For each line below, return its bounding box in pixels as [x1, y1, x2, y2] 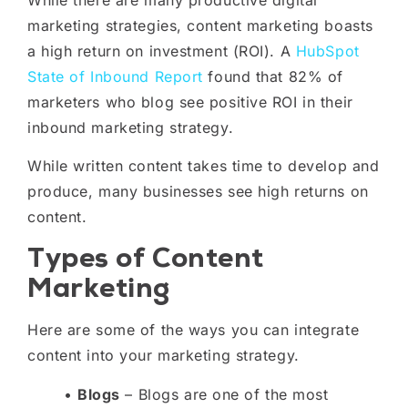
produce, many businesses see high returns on [27, 182, 369, 201]
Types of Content [27, 240, 264, 276]
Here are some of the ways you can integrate [27, 321, 360, 340]
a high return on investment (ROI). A [27, 41, 296, 60]
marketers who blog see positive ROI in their [27, 92, 353, 111]
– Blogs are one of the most [119, 384, 329, 403]
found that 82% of [202, 66, 343, 86]
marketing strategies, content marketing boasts [27, 15, 373, 35]
